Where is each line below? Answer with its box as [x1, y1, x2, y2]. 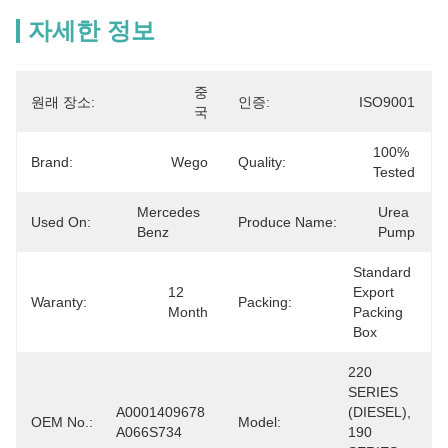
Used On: [31, 214, 91, 230]
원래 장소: [31, 94, 95, 110]
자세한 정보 [28, 17, 155, 44]
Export [353, 284, 394, 300]
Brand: [31, 154, 73, 170]
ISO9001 [359, 94, 415, 110]
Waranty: [31, 294, 87, 310]
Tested [373, 164, 415, 180]
